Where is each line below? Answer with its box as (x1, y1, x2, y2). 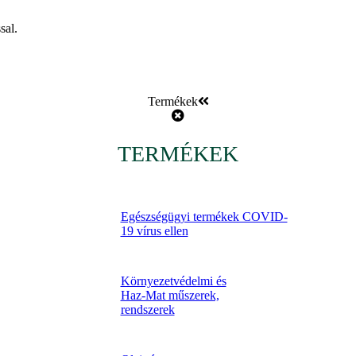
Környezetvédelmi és (120, 273, 226, 288)
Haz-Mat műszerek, (120, 288, 219, 302)
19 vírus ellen (120, 223, 188, 238)
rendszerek (120, 302, 175, 316)
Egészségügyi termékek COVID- (120, 209, 288, 223)
